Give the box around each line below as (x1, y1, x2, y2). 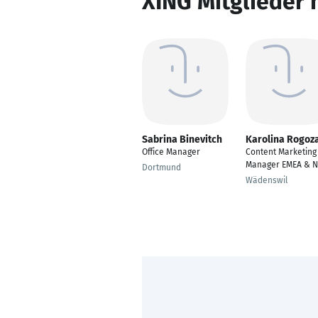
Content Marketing (246, 147, 317, 157)
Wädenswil (246, 175, 288, 185)
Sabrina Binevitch (142, 133, 222, 146)
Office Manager (142, 147, 200, 157)
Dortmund (142, 163, 181, 172)
